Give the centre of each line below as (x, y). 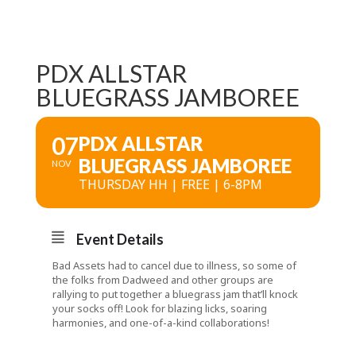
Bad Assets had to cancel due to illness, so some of (174, 265)
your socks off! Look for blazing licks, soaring (159, 308)
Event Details (120, 239)
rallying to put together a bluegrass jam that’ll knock (175, 294)
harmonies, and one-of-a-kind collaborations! (161, 323)
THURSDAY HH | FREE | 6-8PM (170, 184)
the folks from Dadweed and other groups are (163, 280)
